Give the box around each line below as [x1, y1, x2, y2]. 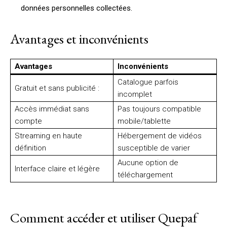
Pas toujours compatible [118, 104, 201, 113]
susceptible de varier [118, 143, 190, 153]
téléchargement [118, 170, 173, 179]
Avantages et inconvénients [10, 29, 148, 48]
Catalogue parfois [118, 77, 178, 87]
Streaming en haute [15, 131, 82, 140]
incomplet [118, 89, 152, 99]
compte [15, 116, 42, 126]
